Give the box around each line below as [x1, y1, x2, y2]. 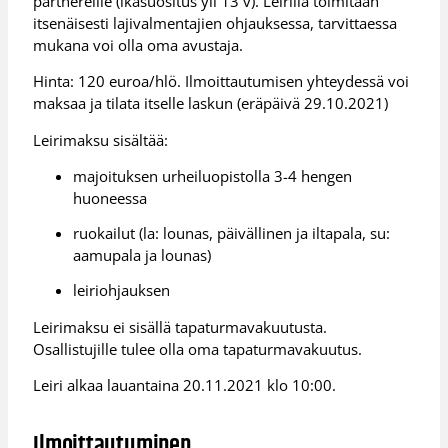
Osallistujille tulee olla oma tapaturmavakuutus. [33, 338, 363, 359]
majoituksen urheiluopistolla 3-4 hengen [73, 166, 353, 187]
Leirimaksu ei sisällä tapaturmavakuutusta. [33, 316, 328, 337]
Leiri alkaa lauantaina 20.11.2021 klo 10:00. [33, 375, 337, 396]
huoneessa [73, 188, 148, 209]
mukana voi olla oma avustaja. [33, 34, 244, 55]
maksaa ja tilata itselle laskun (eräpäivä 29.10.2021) [33, 93, 389, 114]
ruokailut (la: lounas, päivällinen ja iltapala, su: [73, 223, 391, 244]
